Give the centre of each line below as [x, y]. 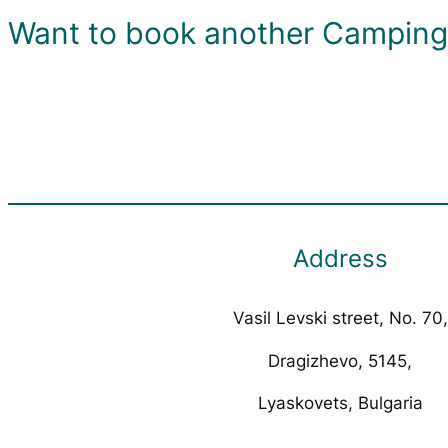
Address [340, 258]
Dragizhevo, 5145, [340, 360]
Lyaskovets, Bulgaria [340, 403]
